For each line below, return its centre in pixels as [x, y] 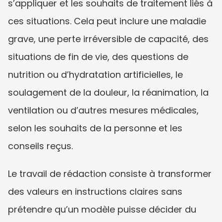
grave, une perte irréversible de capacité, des [108, 39]
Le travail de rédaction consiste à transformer [110, 173]
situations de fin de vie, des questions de [98, 56]
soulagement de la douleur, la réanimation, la [108, 92]
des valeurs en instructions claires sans [95, 191]
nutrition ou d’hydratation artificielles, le [95, 74]
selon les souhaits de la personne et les [95, 128]
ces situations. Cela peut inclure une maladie [107, 21]
